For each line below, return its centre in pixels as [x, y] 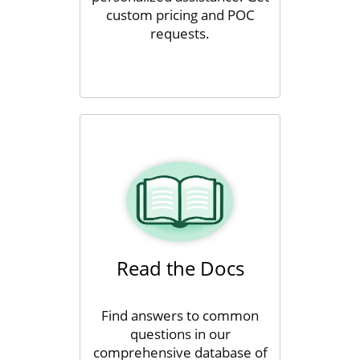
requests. [180, 33]
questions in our [180, 334]
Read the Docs [180, 268]
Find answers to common [180, 315]
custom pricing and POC [180, 15]
